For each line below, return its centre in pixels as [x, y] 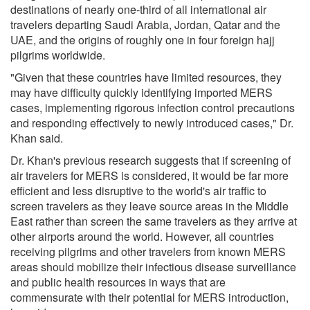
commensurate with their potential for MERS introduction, [149, 297]
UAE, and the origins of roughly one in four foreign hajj [143, 39]
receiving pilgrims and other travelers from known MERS [148, 251]
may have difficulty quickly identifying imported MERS [142, 92]
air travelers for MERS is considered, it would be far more [149, 175]
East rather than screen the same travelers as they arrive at [154, 221]
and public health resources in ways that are [118, 282]
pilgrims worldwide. [58, 55]
